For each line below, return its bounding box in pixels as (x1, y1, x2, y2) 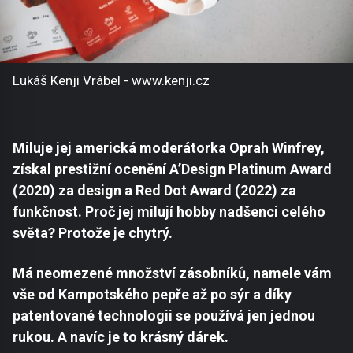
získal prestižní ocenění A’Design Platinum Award (13, 160, 332, 177)
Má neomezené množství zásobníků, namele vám (13, 264, 332, 281)
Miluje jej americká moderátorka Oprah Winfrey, (13, 139, 325, 156)
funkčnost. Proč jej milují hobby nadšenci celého (13, 203, 325, 220)
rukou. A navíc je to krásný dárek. (13, 328, 229, 345)
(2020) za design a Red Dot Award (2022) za (13, 181, 296, 199)
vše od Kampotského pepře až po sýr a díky (13, 285, 292, 303)
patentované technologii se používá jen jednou (13, 307, 315, 324)
